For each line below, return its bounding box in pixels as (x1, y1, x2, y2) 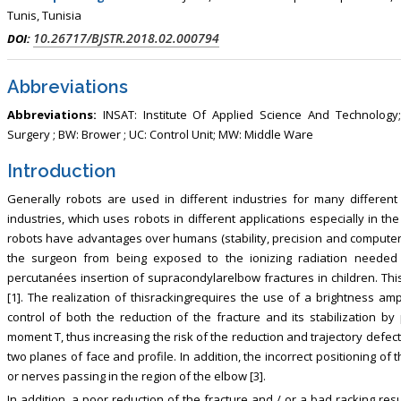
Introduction (6, 159, 116, 182)
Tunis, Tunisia (6, 6, 81, 23)
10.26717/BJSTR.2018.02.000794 (32, 29, 219, 47)
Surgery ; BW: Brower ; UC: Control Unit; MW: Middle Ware (6, 125, 313, 142)
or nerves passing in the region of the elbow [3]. (6, 367, 266, 384)
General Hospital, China (226, 21, 346, 37)
